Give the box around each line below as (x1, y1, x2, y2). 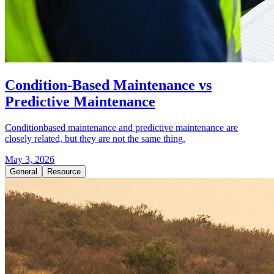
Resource (47, 166, 81, 176)
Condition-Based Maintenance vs (5, 76, 212, 93)
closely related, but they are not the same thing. (5, 133, 185, 144)
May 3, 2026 (5, 154, 54, 165)
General (10, 166, 37, 176)
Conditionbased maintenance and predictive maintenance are (5, 122, 238, 133)
